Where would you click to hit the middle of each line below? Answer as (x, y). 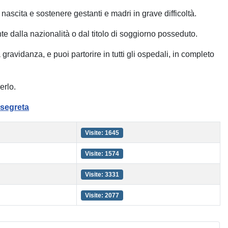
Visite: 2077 (102, 195)
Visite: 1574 (102, 154)
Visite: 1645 (102, 133)
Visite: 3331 (102, 175)
